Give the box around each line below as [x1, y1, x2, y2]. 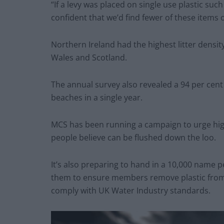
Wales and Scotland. [51, 52, 127, 63]
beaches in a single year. [51, 92, 142, 103]
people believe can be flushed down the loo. [51, 132, 216, 143]
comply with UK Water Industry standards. [51, 185, 210, 196]
